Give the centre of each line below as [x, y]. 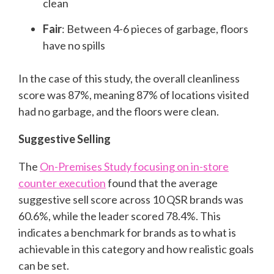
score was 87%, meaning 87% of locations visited [134, 94]
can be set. [45, 265]
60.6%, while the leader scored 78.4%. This [120, 216]
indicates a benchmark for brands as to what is [127, 232]
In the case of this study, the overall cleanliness [129, 78]
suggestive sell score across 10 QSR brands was [131, 199]
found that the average [162, 183]
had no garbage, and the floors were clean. [119, 111]
